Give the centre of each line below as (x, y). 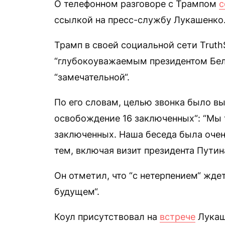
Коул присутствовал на (107, 217)
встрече (178, 217)
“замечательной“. (92, 77)
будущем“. (77, 192)
